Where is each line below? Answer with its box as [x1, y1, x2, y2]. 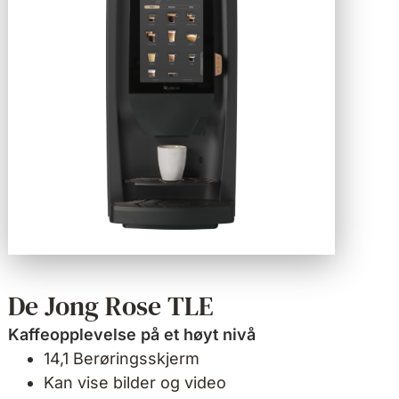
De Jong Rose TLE [8, 288, 215, 325]
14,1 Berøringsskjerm [44, 349, 200, 369]
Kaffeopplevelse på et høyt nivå [8, 325, 256, 345]
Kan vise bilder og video [44, 373, 227, 393]
